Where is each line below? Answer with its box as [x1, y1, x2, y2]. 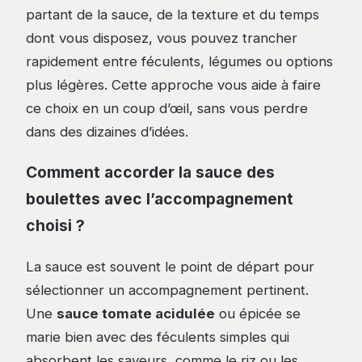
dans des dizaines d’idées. [26, 124, 188, 141]
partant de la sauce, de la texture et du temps [26, 6, 319, 23]
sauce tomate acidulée [57, 305, 215, 322]
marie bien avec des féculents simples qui [26, 329, 289, 346]
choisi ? [26, 216, 85, 236]
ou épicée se [215, 305, 301, 322]
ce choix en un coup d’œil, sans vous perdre [26, 100, 308, 117]
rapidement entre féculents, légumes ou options [26, 53, 333, 70]
